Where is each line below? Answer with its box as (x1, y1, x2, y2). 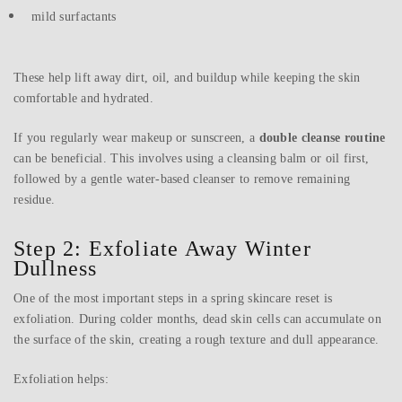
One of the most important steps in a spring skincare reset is (13, 292, 333, 306)
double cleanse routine (258, 131, 386, 145)
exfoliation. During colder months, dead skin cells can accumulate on (13, 312, 382, 327)
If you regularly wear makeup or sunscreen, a (13, 131, 259, 145)
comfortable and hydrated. (13, 92, 153, 106)
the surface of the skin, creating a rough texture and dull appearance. (13, 333, 380, 347)
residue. (13, 193, 56, 207)
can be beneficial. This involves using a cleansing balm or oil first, (13, 152, 370, 166)
